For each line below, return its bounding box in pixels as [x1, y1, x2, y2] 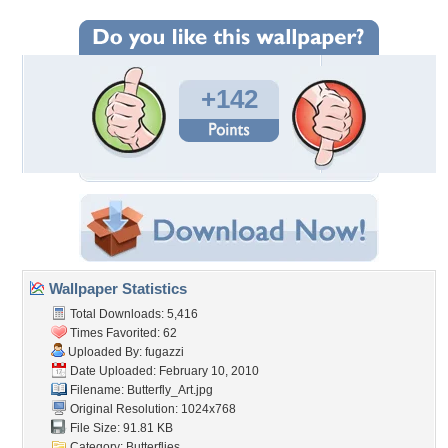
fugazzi [145, 345, 184, 359]
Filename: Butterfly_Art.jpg [67, 383, 213, 397]
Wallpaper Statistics [45, 280, 187, 297]
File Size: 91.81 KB [67, 421, 173, 435]
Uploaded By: [65, 345, 145, 359]
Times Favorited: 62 [67, 326, 177, 340]
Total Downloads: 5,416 [67, 307, 198, 321]
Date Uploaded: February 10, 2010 [67, 364, 259, 378]
